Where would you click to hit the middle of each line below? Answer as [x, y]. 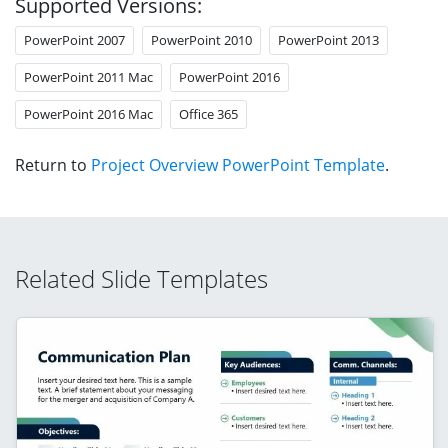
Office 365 [208, 113]
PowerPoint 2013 [328, 39]
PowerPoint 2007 [74, 39]
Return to [53, 164]
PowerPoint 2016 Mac [88, 113]
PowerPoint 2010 [201, 39]
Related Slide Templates [141, 278]
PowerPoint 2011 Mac [88, 76]
